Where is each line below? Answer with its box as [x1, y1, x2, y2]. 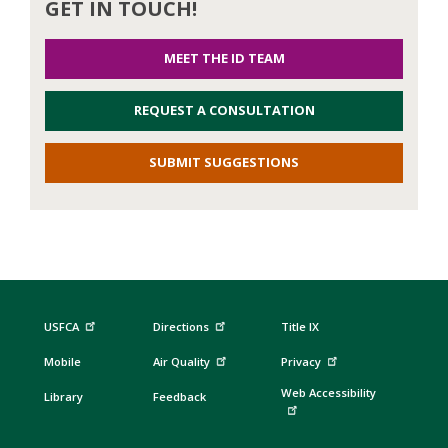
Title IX [281, 319, 320, 335]
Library [43, 389, 83, 405]
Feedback [152, 389, 206, 405]
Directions [152, 319, 209, 335]
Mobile [43, 354, 81, 370]
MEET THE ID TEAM [163, 49, 285, 68]
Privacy [281, 354, 322, 370]
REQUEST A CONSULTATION [133, 101, 315, 120]
